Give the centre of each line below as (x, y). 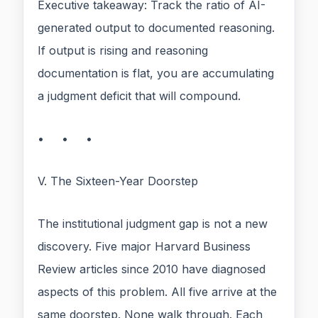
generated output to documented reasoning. (156, 28)
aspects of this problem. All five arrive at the (157, 292)
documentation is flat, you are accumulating (156, 73)
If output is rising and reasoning (123, 51)
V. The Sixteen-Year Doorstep (118, 181)
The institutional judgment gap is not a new (153, 224)
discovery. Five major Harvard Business (144, 247)
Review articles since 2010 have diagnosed (152, 269)
